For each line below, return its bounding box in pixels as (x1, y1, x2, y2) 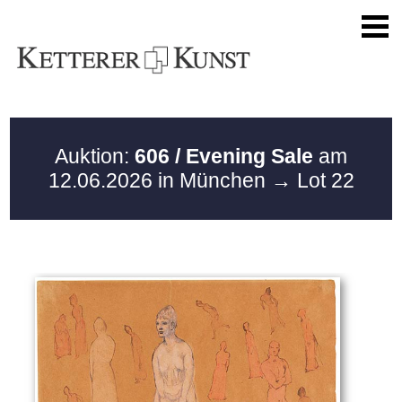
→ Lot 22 (270, 169, 354, 192)
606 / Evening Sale (135, 144, 313, 168)
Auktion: (55, 144, 135, 168)
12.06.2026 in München (48, 169, 271, 192)
